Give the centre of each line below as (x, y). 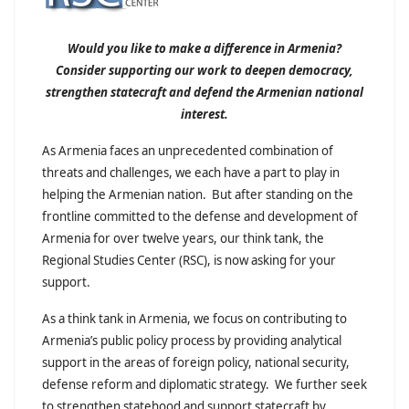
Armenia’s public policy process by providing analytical (192, 341)
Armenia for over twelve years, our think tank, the (183, 239)
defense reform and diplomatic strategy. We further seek (204, 385)
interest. (204, 115)
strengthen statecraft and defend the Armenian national (204, 93)
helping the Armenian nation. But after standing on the (198, 195)
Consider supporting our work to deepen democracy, (204, 71)
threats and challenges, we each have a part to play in (191, 173)
